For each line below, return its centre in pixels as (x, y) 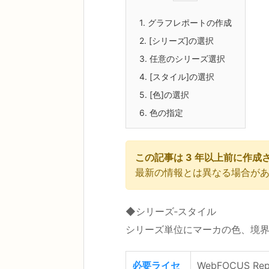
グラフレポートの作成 (189, 23)
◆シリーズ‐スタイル (171, 211)
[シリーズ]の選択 (180, 41)
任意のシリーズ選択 (186, 59)
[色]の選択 (168, 95)
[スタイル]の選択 (181, 77)
